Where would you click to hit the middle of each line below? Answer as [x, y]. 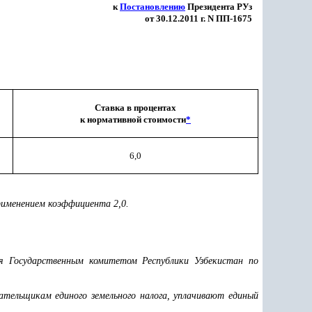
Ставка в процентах [135, 108]
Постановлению [153, 7]
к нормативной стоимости [133, 119]
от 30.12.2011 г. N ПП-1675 [198, 18]
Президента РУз [219, 7]
